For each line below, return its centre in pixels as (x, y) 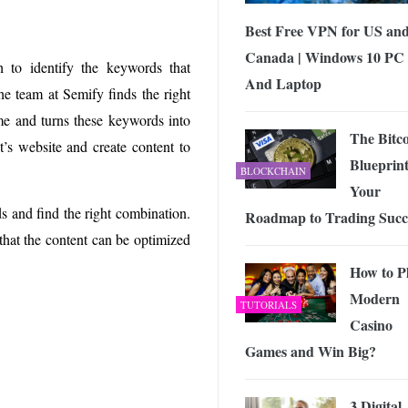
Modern (375, 298)
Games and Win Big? (311, 351)
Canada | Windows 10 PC (325, 56)
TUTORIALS (269, 304)
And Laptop (283, 83)
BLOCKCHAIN (273, 170)
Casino (371, 324)
